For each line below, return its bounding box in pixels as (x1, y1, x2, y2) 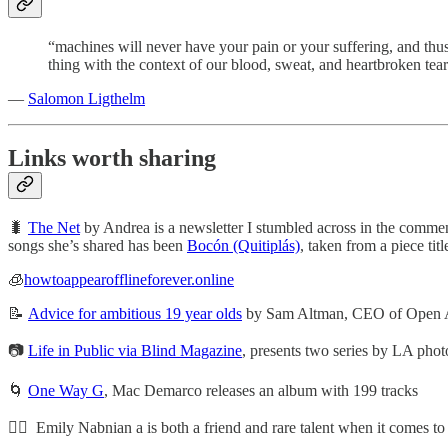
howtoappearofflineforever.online (24, 271, 234, 289)
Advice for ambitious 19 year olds (28, 305, 242, 323)
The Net (28, 219, 80, 237)
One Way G (28, 382, 104, 400)
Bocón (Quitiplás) (187, 237, 300, 255)
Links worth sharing (8, 145, 216, 172)
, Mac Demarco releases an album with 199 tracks (104, 382, 418, 400)
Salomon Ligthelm (28, 89, 145, 107)
